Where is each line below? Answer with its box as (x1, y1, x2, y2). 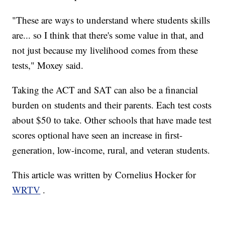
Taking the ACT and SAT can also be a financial (12, 83, 198, 96)
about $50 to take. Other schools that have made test (12, 114, 212, 127)
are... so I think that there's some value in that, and (12, 29, 204, 42)
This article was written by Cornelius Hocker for (12, 168, 196, 181)
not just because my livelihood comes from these (12, 44, 198, 57)
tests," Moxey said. (12, 59, 84, 72)
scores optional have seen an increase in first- (12, 129, 183, 142)
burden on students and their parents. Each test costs (12, 98, 212, 111)
